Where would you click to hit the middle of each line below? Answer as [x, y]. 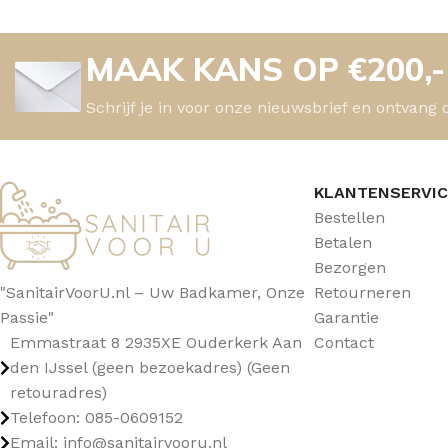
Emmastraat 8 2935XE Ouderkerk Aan [156, 343]
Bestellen [350, 218]
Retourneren [363, 293]
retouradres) [58, 393]
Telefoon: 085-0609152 [96, 418]
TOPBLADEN [79, 35]
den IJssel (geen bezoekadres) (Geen [150, 368]
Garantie [347, 318]
